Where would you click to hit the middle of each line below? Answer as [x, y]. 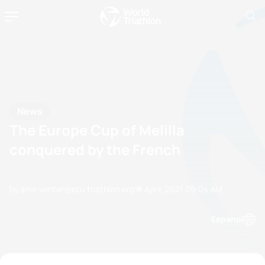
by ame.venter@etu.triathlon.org [72, 189]
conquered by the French [95, 149]
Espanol [227, 219]
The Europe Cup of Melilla [97, 130]
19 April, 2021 [159, 189]
